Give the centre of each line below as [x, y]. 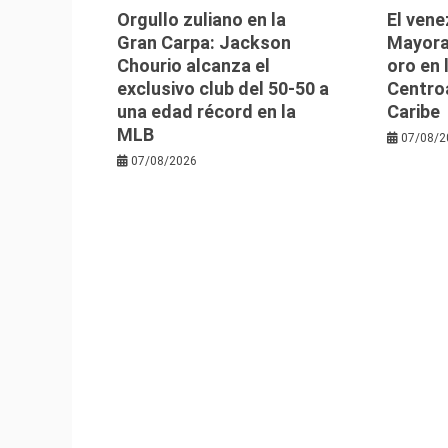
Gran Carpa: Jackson [204, 42]
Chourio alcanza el [193, 65]
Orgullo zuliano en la [201, 19]
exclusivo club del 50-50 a [223, 88]
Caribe [414, 111]
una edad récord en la [206, 111]
